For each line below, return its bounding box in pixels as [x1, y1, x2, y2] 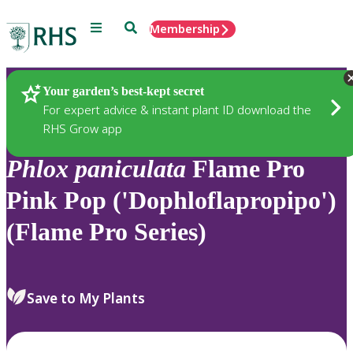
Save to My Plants [27, 288, 145, 307]
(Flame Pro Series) [6, 217, 206, 247]
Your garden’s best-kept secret [43, 84, 204, 98]
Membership [150, 21, 220, 36]
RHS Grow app [43, 120, 122, 136]
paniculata [75, 154, 186, 184]
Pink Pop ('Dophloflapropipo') [6, 186, 336, 215]
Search [124, 20, 161, 33]
